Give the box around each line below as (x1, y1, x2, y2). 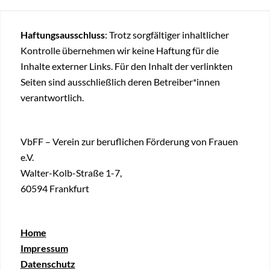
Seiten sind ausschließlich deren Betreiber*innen (20, 76, 220, 88)
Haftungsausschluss (20, 29, 105, 41)
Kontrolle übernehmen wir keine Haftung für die (20, 45, 219, 57)
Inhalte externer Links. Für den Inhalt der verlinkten (20, 60, 233, 72)
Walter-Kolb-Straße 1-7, (20, 167, 122, 179)
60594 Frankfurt (20, 183, 89, 195)
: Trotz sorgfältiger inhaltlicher (104, 29, 229, 41)
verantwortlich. (20, 92, 84, 104)
